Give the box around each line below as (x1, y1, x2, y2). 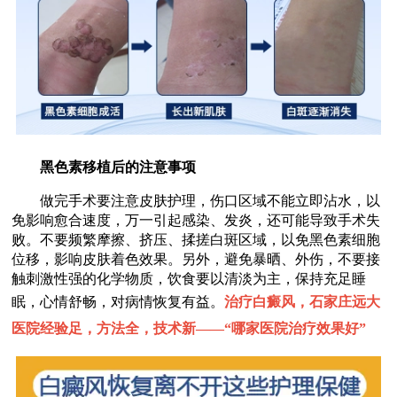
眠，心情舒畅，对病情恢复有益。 (12, 294, 225, 309)
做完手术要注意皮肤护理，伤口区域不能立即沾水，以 (12, 193, 381, 208)
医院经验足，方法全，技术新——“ (12, 321, 232, 336)
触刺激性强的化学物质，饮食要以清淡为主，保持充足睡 (12, 271, 367, 286)
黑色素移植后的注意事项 (12, 160, 197, 175)
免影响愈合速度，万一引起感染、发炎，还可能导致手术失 (12, 213, 381, 228)
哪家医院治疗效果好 (231, 321, 360, 336)
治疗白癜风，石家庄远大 (224, 294, 381, 309)
